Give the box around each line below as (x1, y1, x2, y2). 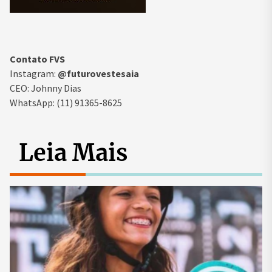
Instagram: (10, 67, 58, 80)
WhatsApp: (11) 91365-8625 (10, 97, 122, 109)
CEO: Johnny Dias (10, 82, 83, 95)
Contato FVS (10, 53, 67, 66)
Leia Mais (19, 138, 127, 168)
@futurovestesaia (58, 67, 141, 80)
